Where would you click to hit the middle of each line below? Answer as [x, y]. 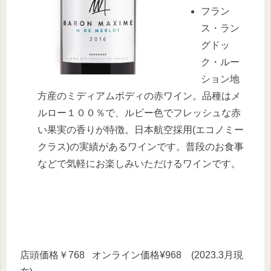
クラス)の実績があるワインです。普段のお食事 [141, 146]
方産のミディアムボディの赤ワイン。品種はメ [139, 96]
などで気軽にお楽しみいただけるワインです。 [139, 163]
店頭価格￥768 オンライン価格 [90, 255]
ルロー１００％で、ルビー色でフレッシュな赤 [139, 113]
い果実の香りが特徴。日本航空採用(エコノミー [141, 129]
